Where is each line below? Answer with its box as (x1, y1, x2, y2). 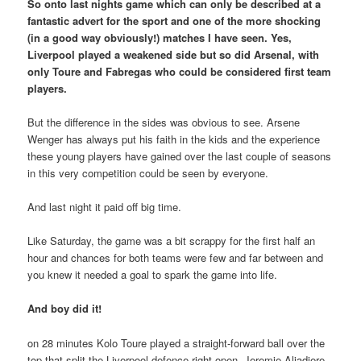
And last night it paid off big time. (27, 199, 182, 215)
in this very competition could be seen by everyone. (27, 165, 269, 181)
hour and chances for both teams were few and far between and (27, 250, 324, 266)
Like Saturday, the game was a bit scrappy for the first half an (27, 233, 316, 249)
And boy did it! (27, 301, 102, 317)
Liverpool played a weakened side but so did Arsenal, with (27, 46, 320, 62)
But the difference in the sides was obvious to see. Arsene (27, 114, 301, 131)
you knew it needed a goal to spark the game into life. (27, 267, 278, 283)
